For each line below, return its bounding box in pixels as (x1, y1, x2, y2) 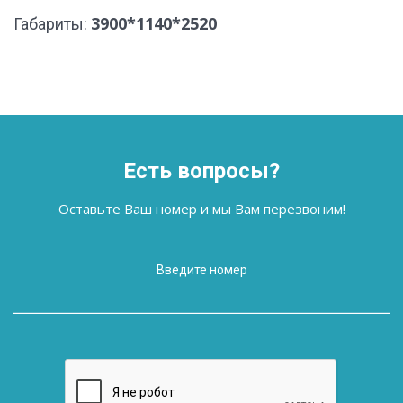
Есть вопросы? (123, 157, 280, 184)
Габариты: (13, 13, 91, 33)
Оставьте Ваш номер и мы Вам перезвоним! (58, 199, 345, 218)
